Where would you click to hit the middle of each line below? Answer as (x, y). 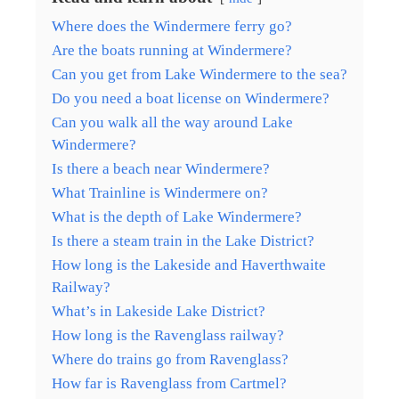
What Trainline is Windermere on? (160, 192)
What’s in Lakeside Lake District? (159, 311)
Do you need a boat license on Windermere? (191, 98)
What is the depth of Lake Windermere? (177, 216)
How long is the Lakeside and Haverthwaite (189, 265)
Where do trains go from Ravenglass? (170, 359)
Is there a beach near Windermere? (161, 168)
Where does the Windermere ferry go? (172, 26)
